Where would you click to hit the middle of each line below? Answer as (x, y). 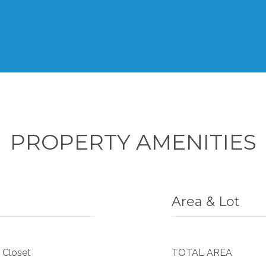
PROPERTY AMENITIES (133, 142)
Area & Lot (206, 202)
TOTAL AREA (202, 253)
